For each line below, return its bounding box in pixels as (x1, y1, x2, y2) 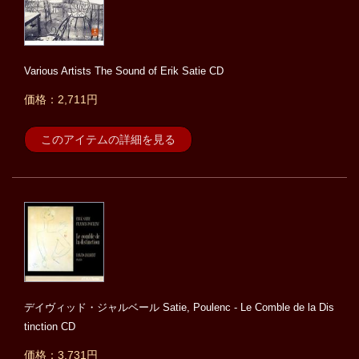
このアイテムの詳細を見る (41, 133, 175, 147)
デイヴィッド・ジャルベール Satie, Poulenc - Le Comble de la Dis (24, 301, 334, 314)
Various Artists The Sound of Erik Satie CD (24, 65, 224, 78)
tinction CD (24, 321, 75, 333)
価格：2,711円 (24, 93, 98, 107)
